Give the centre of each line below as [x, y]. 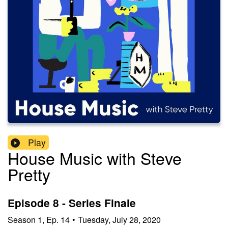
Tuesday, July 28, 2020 [119, 219]
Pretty [29, 174]
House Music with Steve [95, 158]
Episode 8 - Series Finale [72, 203]
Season [22, 219]
